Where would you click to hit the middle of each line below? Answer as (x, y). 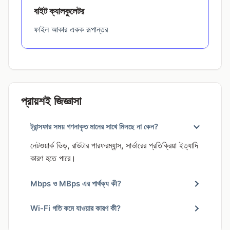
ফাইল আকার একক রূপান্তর (71, 29)
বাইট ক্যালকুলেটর (59, 11)
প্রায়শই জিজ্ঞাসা (51, 101)
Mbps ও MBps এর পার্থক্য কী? (76, 184)
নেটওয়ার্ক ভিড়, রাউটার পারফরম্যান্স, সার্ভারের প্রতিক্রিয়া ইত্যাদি (114, 145)
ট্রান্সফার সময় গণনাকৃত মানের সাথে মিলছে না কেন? (94, 127)
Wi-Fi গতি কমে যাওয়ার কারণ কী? (75, 208)
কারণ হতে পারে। (53, 158)
